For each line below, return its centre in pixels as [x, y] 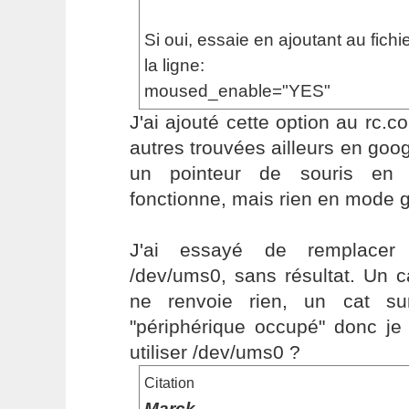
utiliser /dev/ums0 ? [215, 352]
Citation [169, 383]
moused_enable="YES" [237, 91]
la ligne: [174, 65]
